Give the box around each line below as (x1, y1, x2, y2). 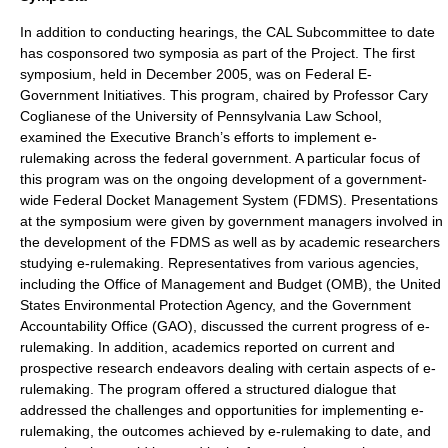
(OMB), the (322, 276, 400, 292)
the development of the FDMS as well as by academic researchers (20, 234, 440, 250)
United (400, 276, 441, 292)
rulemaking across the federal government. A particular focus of (20, 150, 420, 166)
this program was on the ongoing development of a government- (20, 171, 427, 187)
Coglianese (20, 108, 91, 124)
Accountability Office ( (20, 318, 157, 334)
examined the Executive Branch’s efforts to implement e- (20, 129, 377, 145)
